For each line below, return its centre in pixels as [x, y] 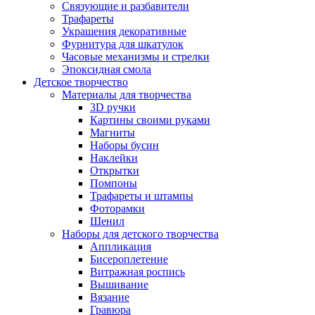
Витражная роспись [137, 272]
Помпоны [114, 183]
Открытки [115, 171]
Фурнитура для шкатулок [123, 44]
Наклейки [114, 158]
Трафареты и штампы [142, 196]
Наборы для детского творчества [140, 234]
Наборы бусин [124, 145]
